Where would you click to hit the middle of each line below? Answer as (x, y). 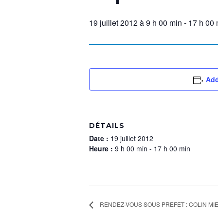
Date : (100, 138)
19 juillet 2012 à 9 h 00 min (136, 23)
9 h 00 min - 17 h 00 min (153, 148)
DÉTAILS (107, 126)
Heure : (102, 148)
